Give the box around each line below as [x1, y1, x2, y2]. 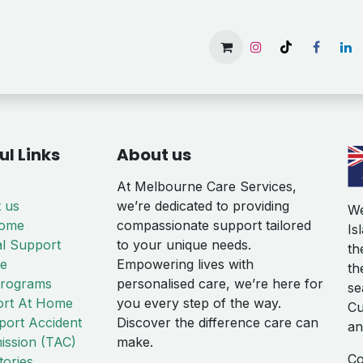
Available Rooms [188, 39, 291, 55]
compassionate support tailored [117, 217, 311, 234]
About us [117, 143, 191, 167]
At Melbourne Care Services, [117, 178, 297, 195]
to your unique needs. [117, 237, 251, 254]
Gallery [131, 39, 176, 55]
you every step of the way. [117, 295, 281, 312]
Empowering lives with [117, 256, 254, 273]
